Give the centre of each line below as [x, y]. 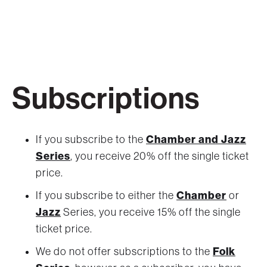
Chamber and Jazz [196, 139]
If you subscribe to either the [106, 195]
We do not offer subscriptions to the [124, 251]
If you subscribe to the [91, 139]
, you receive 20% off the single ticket [160, 156]
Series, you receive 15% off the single [151, 212]
